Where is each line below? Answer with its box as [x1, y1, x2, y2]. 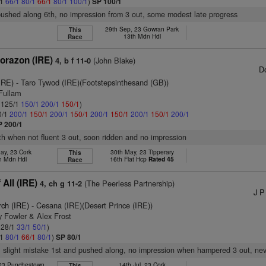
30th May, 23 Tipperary [110, 147, 174, 156]
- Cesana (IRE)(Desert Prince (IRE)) [29, 199, 153, 211]
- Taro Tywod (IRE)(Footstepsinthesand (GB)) [14, 77, 169, 88]
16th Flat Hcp [110, 154, 149, 163]
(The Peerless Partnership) [82, 178, 175, 189]
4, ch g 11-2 [40, 178, 83, 189]
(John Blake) [91, 55, 136, 66]
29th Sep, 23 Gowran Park [105, 24, 179, 33]
